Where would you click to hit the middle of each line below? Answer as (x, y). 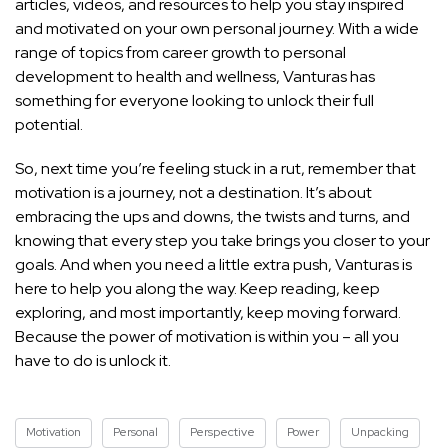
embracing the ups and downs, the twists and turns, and (212, 217)
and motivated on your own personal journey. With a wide (217, 29)
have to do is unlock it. (93, 361)
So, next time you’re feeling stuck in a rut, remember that (215, 169)
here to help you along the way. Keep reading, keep (197, 289)
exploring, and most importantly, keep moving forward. (208, 313)
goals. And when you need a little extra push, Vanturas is (213, 265)
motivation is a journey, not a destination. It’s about (193, 193)
